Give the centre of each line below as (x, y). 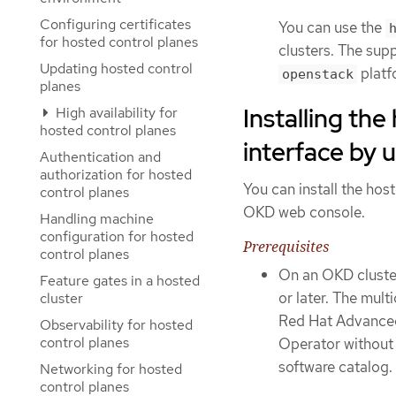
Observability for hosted (116, 325)
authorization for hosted (116, 175)
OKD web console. (304, 213)
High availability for (115, 113)
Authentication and (100, 157)
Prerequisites (286, 247)
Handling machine (97, 219)
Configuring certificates (115, 24)
